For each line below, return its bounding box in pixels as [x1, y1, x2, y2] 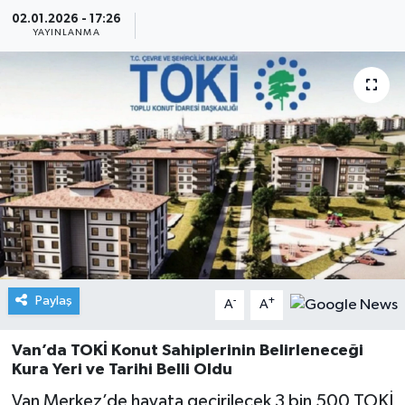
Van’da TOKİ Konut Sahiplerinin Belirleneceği [11, 343, 363, 360]
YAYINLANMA [32, 28, 100, 38]
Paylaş [34, 294, 72, 308]
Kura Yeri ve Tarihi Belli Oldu [11, 362, 232, 379]
